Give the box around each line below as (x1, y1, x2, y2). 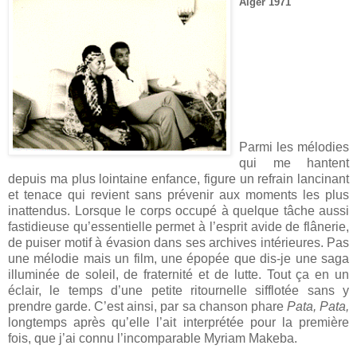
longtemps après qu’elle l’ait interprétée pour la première (8, 315, 349, 329)
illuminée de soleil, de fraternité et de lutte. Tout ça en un (8, 267, 349, 281)
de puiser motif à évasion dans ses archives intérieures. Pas (8, 235, 349, 249)
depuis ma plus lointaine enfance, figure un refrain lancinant (8, 171, 349, 186)
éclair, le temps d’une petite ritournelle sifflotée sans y (8, 283, 349, 297)
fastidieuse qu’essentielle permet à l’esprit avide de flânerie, (8, 219, 349, 233)
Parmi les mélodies (239, 139, 349, 154)
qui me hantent (239, 155, 349, 170)
